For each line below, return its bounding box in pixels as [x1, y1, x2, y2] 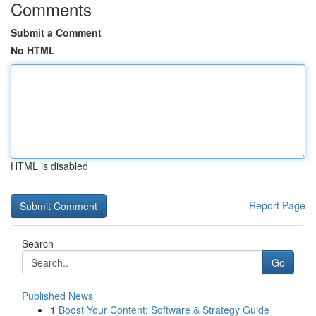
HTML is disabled [11, 159, 88, 173]
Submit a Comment [11, 25, 102, 39]
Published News [22, 288, 93, 303]
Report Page [249, 198, 305, 212]
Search [22, 236, 54, 250]
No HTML [11, 43, 55, 57]
